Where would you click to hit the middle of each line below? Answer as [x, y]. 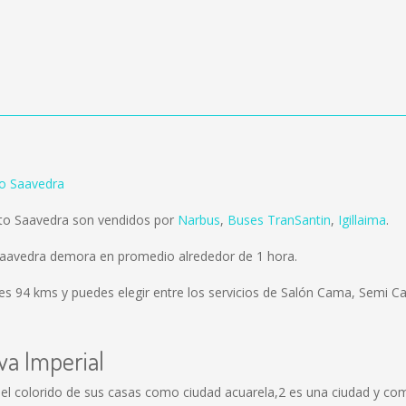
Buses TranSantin [279, 220]
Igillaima [362, 220]
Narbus [199, 220]
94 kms [37, 292]
